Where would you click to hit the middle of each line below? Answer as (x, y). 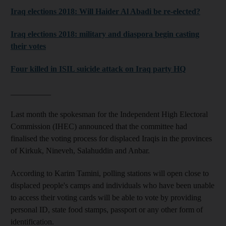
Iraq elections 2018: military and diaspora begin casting (105, 34)
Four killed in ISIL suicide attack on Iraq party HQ (98, 69)
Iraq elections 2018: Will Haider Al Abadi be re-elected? (105, 11)
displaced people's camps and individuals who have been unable (112, 185)
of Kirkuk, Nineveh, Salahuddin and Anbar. (80, 150)
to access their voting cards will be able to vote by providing (106, 197)
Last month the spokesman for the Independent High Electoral (109, 114)
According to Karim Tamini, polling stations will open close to (110, 173)
